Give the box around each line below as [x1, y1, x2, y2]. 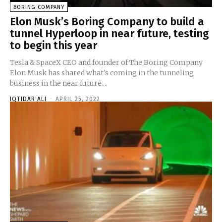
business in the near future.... [10, 78, 108, 88]
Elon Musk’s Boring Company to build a [10, 14, 204, 28]
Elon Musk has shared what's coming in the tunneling [10, 68, 194, 77]
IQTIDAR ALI [10, 95, 47, 103]
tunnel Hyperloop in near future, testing [10, 26, 209, 40]
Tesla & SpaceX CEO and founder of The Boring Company [10, 57, 203, 67]
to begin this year [10, 38, 97, 52]
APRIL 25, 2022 [55, 95, 100, 103]
